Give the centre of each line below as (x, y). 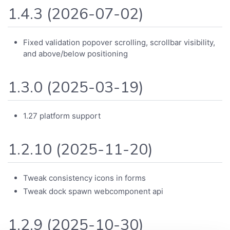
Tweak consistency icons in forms (84, 178)
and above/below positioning (75, 53)
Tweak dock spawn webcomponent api (93, 191)
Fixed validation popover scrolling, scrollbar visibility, (119, 42)
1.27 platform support (62, 116)
